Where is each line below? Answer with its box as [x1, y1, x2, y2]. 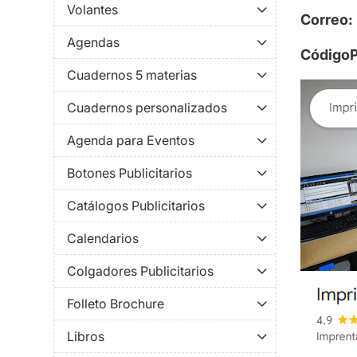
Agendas [67, 34, 120, 51]
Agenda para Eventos [67, 132, 194, 149]
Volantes [67, 2, 118, 18]
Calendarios [67, 230, 139, 247]
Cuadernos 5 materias [67, 67, 197, 84]
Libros [67, 328, 104, 345]
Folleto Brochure [67, 296, 164, 312]
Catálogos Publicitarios [67, 198, 205, 214]
